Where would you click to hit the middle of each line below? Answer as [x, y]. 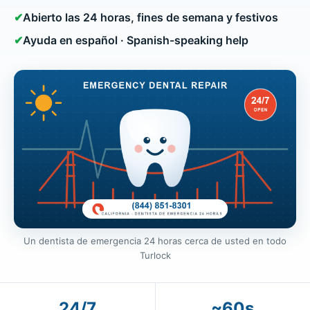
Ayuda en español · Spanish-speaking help [136, 40]
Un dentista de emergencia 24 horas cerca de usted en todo [155, 241]
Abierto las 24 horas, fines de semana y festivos [151, 17]
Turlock [155, 256]
